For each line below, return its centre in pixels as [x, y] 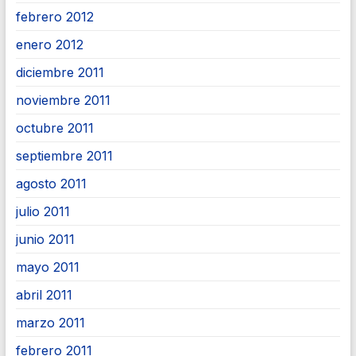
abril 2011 [44, 295]
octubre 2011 [54, 128]
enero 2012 [49, 44]
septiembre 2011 [64, 156]
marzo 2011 [50, 323]
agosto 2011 [51, 184]
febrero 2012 [54, 17]
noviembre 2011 [63, 100]
